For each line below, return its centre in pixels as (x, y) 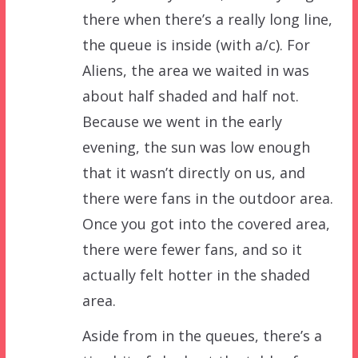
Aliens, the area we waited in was (195, 70)
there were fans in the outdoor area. (207, 198)
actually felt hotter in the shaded (196, 274)
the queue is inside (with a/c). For (196, 44)
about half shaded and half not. (190, 95)
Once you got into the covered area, (206, 223)
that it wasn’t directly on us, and (193, 172)
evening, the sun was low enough (196, 147)
